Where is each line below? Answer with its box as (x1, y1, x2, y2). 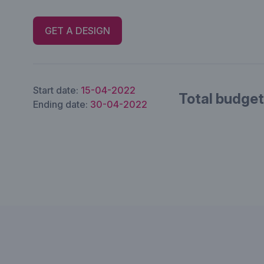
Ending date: (33, 98, 90, 110)
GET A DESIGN (45, 25, 110, 37)
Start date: (33, 84, 81, 96)
